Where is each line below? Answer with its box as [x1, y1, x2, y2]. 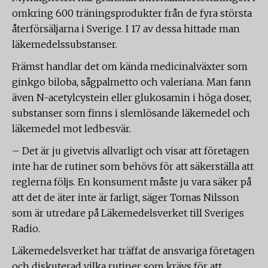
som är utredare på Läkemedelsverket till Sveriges [12, 207, 244, 219]
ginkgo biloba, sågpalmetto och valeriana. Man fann [12, 76, 251, 88]
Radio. [12, 223, 40, 234]
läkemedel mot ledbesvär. [12, 123, 133, 135]
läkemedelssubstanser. [12, 38, 117, 50]
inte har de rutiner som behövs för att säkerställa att [12, 160, 254, 172]
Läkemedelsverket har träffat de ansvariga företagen [12, 245, 255, 257]
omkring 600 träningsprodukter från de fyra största [12, 7, 252, 19]
